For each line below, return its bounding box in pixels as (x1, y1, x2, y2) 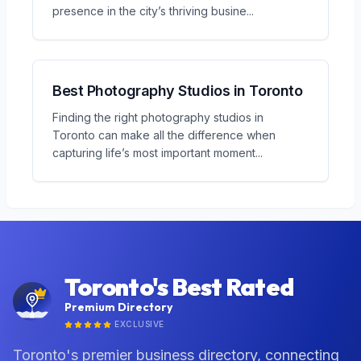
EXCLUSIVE (114, 319, 164, 329)
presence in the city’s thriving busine (52, 4, 247, 18)
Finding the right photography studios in (52, 110, 263, 124)
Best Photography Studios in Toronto (52, 82, 303, 99)
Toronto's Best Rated (64, 272, 293, 302)
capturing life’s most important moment (52, 146, 255, 160)
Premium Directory (64, 300, 172, 314)
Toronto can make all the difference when (52, 128, 276, 142)
